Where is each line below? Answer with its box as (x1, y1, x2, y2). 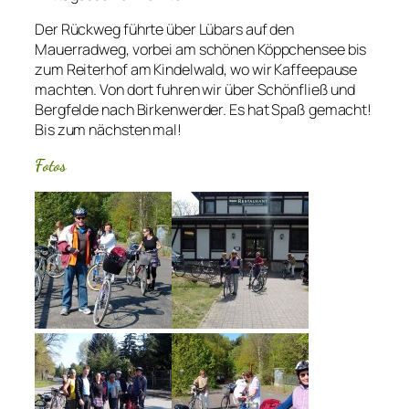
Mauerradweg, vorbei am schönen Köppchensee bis (35, 38, 367, 59)
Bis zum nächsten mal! (35, 119, 182, 140)
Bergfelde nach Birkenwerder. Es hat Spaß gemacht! (35, 99, 372, 120)
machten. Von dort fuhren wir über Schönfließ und (35, 79, 356, 100)
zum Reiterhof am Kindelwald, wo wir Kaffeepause (35, 58, 358, 79)
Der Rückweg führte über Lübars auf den (35, 18, 295, 39)
